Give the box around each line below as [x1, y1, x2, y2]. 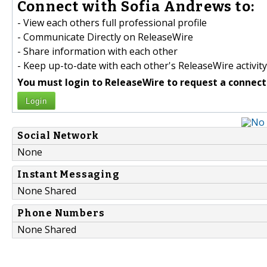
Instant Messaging [17, 169, 120, 181]
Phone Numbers [17, 207, 105, 219]
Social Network [17, 130, 100, 142]
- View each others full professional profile [17, 16, 207, 30]
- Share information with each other [17, 45, 178, 58]
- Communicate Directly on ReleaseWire [17, 30, 193, 44]
